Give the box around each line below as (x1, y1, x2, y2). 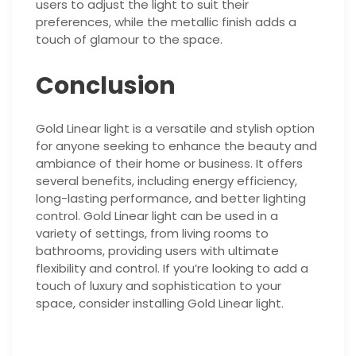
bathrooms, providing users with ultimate (36, 242, 279, 260)
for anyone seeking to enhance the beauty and (36, 137, 317, 155)
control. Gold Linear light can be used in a (36, 207, 278, 225)
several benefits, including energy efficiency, (36, 172, 297, 190)
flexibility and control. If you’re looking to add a (36, 260, 308, 277)
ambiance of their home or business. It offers (36, 155, 303, 172)
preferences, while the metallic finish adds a (36, 14, 296, 31)
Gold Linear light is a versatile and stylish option (36, 120, 315, 137)
